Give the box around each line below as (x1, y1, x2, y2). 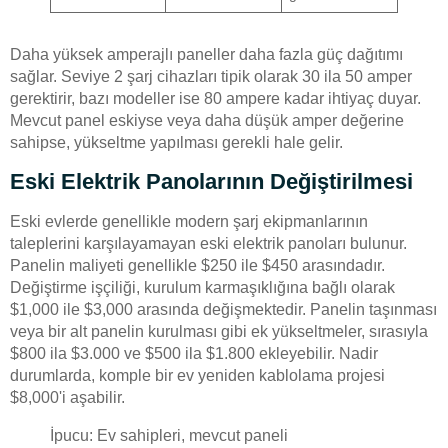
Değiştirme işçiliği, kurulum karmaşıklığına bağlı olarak (10, 278, 395, 296)
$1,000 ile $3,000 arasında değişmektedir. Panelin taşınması (10, 300, 437, 318)
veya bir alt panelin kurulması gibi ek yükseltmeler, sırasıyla (10, 322, 428, 340)
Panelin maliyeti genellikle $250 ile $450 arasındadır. (10, 256, 385, 274)
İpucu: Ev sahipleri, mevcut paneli (50, 426, 288, 444)
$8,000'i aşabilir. (10, 388, 125, 406)
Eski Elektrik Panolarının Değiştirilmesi (10, 168, 413, 194)
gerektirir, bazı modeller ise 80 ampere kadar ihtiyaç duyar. (10, 90, 421, 108)
